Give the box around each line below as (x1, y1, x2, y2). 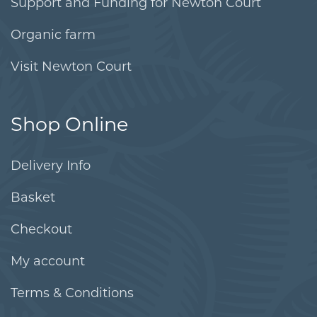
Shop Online (11, 117, 128, 137)
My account (11, 255, 85, 270)
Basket (11, 192, 55, 206)
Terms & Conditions (11, 287, 134, 301)
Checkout (11, 224, 72, 238)
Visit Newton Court (11, 61, 132, 75)
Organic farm (11, 29, 96, 43)
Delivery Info (11, 160, 91, 174)
